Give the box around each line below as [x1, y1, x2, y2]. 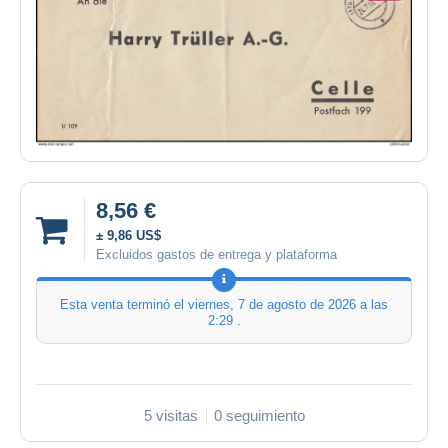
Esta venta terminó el [60, 296, 188, 312]
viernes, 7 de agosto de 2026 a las [188, 296, 388, 312]
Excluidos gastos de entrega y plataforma [96, 246, 337, 262]
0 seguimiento [213, 406, 305, 424]
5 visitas [143, 406, 198, 424]
